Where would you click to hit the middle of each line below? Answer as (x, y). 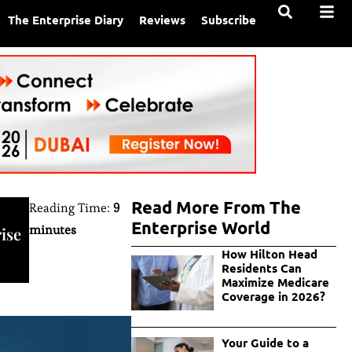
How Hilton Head (269, 254)
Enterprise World (201, 228)
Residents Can (261, 268)
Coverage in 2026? (273, 297)
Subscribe (229, 20)
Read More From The (216, 207)
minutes (53, 230)
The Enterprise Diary (66, 20)
